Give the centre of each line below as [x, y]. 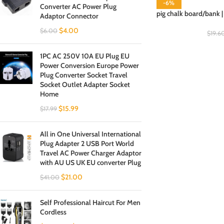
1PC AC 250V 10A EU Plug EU [85, 56]
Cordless [53, 212]
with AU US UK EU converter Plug [90, 162]
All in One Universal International [90, 134]
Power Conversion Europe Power [89, 65]
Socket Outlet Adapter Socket [85, 84]
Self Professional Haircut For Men [90, 202]
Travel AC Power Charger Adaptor [91, 153]
